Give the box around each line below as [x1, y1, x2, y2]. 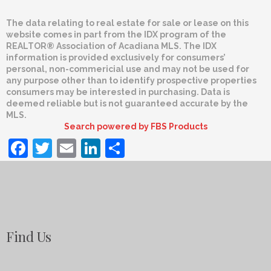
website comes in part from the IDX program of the [6, 30, 226, 40]
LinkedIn [100, 137, 180, 160]
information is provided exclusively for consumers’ [6, 53, 226, 63]
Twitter [52, 137, 120, 160]
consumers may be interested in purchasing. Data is [6, 87, 230, 97]
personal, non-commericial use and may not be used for [6, 64, 249, 74]
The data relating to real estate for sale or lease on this [6, 18, 249, 28]
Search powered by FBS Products [64, 122, 207, 132]
